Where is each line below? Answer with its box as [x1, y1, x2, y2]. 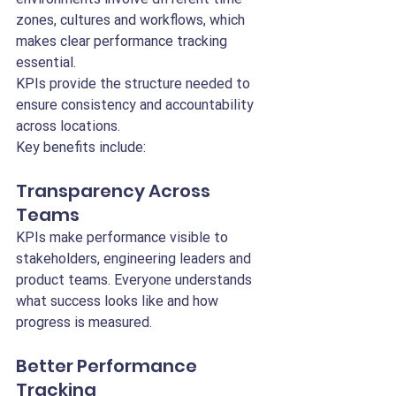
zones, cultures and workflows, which [16, 11, 248, 28]
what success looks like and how [16, 293, 222, 309]
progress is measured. [16, 314, 152, 331]
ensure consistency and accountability [16, 96, 257, 113]
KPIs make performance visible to [16, 229, 232, 246]
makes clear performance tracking [16, 33, 231, 49]
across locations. [16, 118, 120, 134]
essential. [16, 54, 76, 71]
